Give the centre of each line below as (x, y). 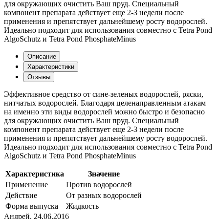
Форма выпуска (32, 206)
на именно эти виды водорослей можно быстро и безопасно (104, 112)
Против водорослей (99, 185)
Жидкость (82, 206)
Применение (27, 185)
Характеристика (35, 174)
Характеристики (51, 67)
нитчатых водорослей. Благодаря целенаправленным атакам (105, 103)
